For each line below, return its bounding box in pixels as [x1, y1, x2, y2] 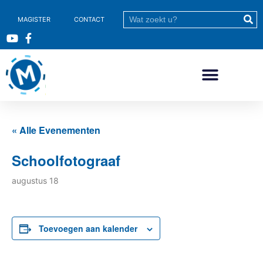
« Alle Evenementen [12, 123, 100, 137]
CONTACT [74, 15, 104, 23]
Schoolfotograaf [12, 150, 120, 170]
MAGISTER [18, 15, 50, 23]
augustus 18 [12, 176, 59, 186]
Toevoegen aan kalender [39, 222, 137, 234]
